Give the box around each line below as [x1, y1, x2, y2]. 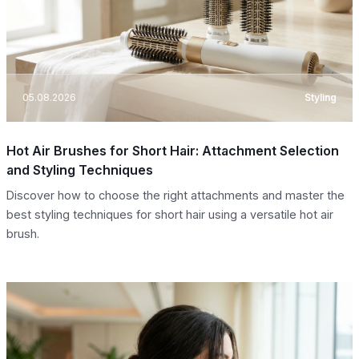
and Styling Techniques [6, 161, 153, 178]
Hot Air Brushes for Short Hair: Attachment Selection [6, 142, 339, 159]
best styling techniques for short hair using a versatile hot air [6, 207, 333, 221]
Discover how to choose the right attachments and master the [6, 188, 345, 202]
